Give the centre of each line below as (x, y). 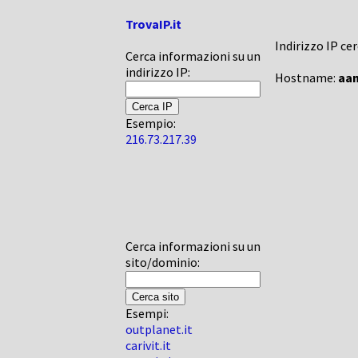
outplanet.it (159, 329)
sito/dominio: (163, 262)
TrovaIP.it (153, 24)
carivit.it (148, 345)
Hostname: (306, 78)
